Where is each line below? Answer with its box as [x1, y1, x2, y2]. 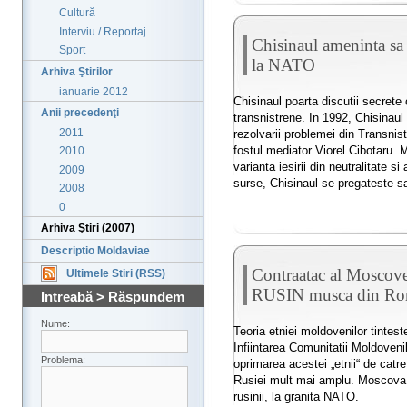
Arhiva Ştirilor [41, 65, 113, 78]
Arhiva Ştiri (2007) [41, 221, 134, 234]
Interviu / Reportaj [59, 25, 146, 38]
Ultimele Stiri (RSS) [66, 266, 165, 280]
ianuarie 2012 [59, 84, 128, 98]
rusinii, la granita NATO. [233, 390, 359, 404]
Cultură [59, 6, 95, 20]
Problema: [41, 353, 85, 365]
